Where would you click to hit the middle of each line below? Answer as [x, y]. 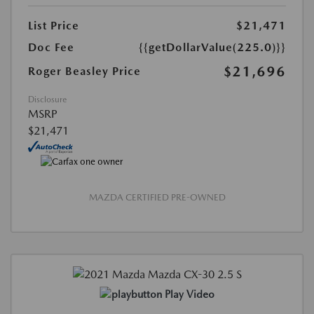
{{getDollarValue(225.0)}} [212, 47]
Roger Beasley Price [84, 71]
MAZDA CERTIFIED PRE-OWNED [157, 197]
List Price [54, 25]
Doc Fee [51, 47]
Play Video [189, 294]
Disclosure [47, 99]
